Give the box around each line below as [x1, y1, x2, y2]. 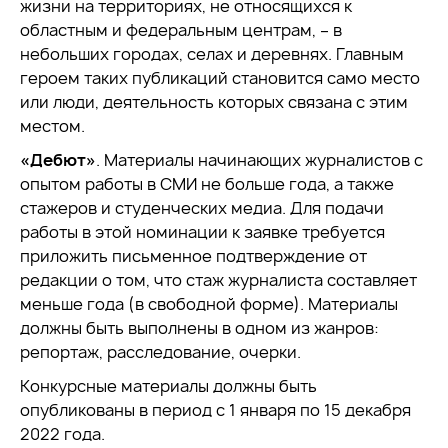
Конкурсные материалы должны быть [20, 375, 317, 397]
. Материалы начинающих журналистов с [96, 149, 423, 171]
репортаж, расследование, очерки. [20, 341, 301, 363]
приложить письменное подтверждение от [20, 245, 367, 267]
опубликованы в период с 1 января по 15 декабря [20, 399, 411, 421]
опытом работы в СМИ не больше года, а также [20, 173, 394, 195]
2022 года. [20, 423, 105, 445]
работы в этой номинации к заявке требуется [20, 221, 385, 243]
